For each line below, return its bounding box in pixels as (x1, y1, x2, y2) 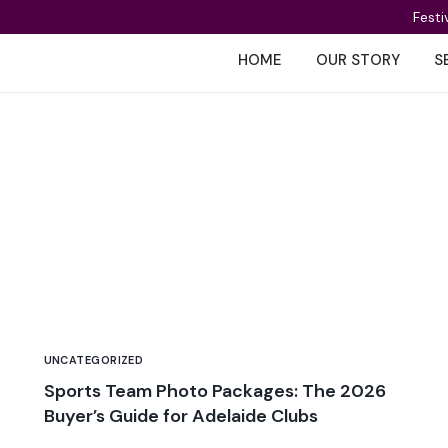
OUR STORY (316, 49, 401, 70)
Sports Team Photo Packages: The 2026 (43, 378, 386, 403)
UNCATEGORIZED (43, 352, 144, 367)
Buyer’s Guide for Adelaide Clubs (43, 403, 318, 428)
